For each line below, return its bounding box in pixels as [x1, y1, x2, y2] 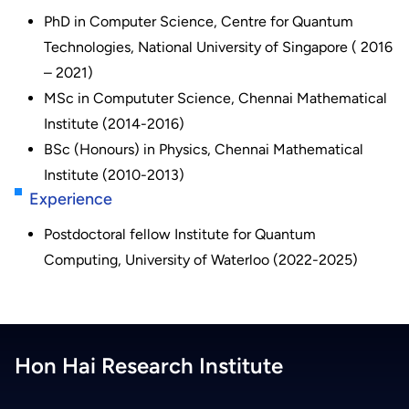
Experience [29, 189, 112, 209]
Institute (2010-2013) [44, 166, 184, 184]
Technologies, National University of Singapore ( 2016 [44, 38, 393, 56]
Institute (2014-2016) [44, 115, 184, 132]
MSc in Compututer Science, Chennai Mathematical [44, 89, 387, 107]
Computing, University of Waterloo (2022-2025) [44, 251, 358, 268]
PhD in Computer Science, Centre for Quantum [44, 13, 353, 30]
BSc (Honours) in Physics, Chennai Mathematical [44, 141, 363, 158]
